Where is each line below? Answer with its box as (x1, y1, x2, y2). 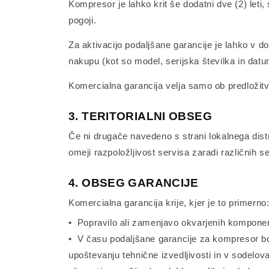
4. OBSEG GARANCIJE (68, 177, 199, 189)
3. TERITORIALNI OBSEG (68, 110, 212, 122)
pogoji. (68, 15, 97, 25)
